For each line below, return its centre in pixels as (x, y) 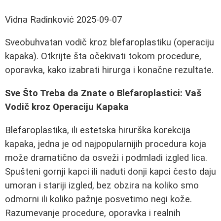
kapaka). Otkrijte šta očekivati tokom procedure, (103, 56)
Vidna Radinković (39, 19)
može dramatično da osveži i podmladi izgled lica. (106, 158)
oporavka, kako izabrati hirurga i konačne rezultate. (109, 70)
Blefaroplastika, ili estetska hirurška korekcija (98, 130)
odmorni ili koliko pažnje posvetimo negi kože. (98, 199)
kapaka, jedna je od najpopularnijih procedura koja (106, 144)
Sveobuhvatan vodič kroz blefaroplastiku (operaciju (110, 43)
